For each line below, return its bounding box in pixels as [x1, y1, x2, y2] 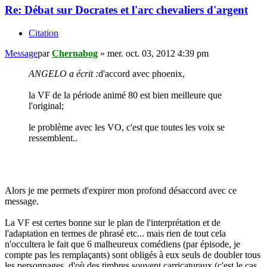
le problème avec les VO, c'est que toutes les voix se [29, 122, 225, 133]
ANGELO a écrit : [29, 69, 98, 79]
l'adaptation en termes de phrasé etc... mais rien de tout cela [5, 228, 226, 239]
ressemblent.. [29, 133, 77, 144]
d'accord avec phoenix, [98, 69, 185, 79]
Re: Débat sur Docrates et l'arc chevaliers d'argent [5, 4, 248, 17]
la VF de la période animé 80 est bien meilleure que [29, 90, 222, 101]
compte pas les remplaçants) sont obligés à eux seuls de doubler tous [5, 250, 260, 260]
